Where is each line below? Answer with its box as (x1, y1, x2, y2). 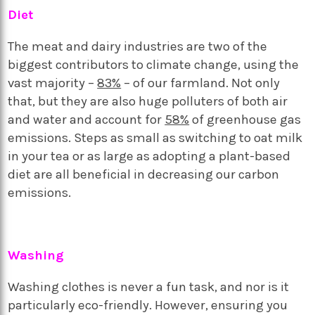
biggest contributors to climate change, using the (8, 56, 300, 72)
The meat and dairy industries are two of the (8, 38, 268, 54)
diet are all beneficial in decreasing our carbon (8, 166, 280, 182)
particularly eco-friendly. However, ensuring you (8, 297, 288, 313)
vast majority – (8, 75, 98, 91)
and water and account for (8, 111, 165, 127)
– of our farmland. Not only (121, 75, 281, 91)
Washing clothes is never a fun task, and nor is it (8, 278, 290, 295)
